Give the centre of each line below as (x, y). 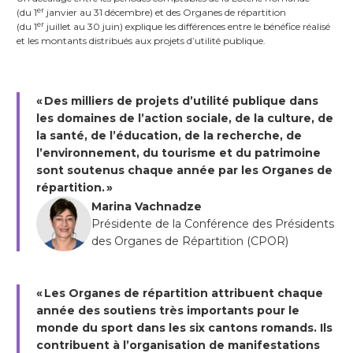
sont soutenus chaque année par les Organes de (184, 171)
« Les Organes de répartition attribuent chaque (179, 294)
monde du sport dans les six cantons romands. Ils (184, 328)
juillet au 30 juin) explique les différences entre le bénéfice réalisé (187, 27)
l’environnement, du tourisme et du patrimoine (178, 153)
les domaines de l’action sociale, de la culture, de (184, 119)
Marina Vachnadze (146, 207)
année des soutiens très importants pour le (167, 311)
